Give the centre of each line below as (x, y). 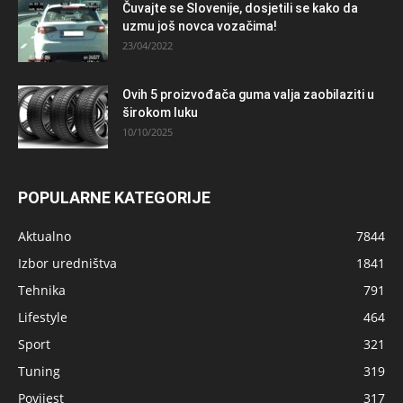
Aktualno (45, 237)
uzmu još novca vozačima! (200, 27)
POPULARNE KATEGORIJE (114, 198)
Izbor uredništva (67, 264)
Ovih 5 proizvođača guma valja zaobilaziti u (248, 95)
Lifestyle (43, 318)
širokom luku (160, 113)
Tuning (39, 372)
